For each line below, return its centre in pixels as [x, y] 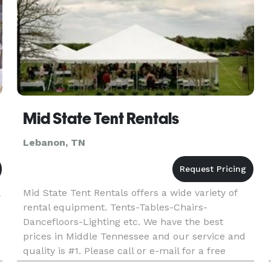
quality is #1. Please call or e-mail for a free [124, 251]
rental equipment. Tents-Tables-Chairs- [115, 207]
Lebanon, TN [54, 142]
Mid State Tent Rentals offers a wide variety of [130, 193]
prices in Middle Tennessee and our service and [134, 236]
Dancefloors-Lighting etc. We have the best [123, 222]
